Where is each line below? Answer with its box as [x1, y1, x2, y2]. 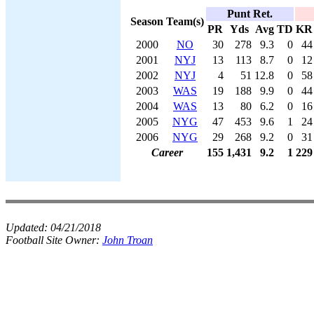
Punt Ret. [227, 7, 273, 20]
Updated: [6, 221, 50, 233]
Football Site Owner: [6, 234, 102, 246]
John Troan [102, 234, 153, 246]
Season [130, 15, 163, 27]
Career [151, 146, 183, 158]
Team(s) [166, 15, 204, 27]
